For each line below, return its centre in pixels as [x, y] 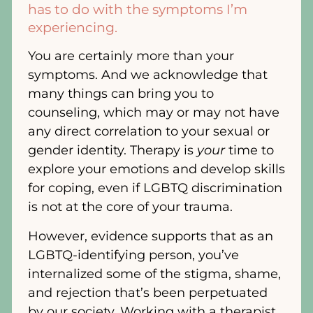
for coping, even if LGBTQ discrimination [155, 188]
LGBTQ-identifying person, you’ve [133, 255]
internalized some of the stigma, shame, [154, 274]
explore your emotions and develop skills [156, 169]
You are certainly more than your [131, 56]
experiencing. [74, 27]
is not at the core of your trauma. [132, 207]
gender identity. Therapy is [112, 151]
